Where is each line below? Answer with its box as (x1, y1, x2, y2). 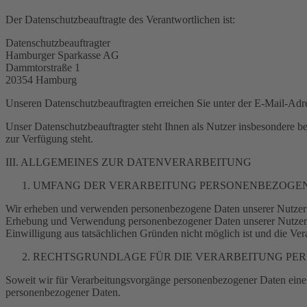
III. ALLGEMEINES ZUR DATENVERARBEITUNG (5, 156, 251, 168)
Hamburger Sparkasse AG (5, 49, 119, 61)
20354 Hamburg (5, 74, 77, 86)
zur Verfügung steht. (5, 133, 93, 145)
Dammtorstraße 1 (5, 62, 80, 73)
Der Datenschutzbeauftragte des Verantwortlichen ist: (5, 14, 235, 25)
